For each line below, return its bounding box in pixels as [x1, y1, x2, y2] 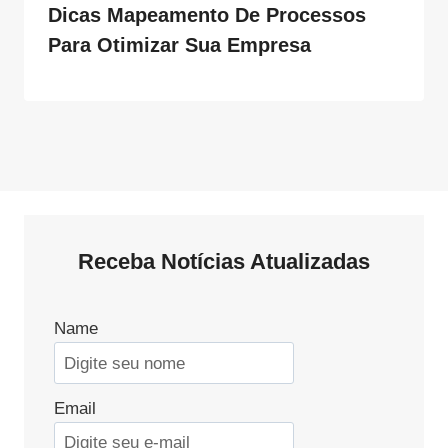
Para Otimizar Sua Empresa [48, 34, 311, 57]
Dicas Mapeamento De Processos [48, 4, 366, 27]
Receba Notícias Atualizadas [78, 248, 370, 274]
